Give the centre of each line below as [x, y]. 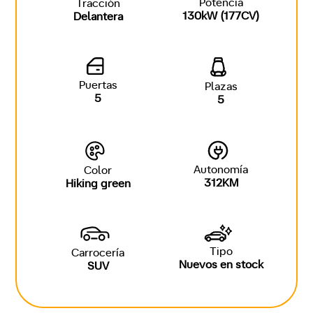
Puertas [98, 86]
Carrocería [98, 253]
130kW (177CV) [221, 16]
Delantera [98, 17]
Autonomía [221, 170]
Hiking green [98, 184]
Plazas [221, 87]
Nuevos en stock [221, 265]
